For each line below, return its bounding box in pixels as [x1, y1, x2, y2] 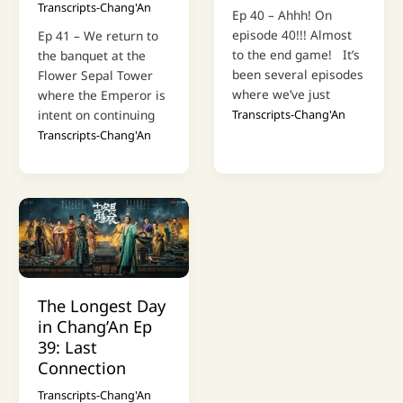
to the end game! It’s [232, 46, 361, 64]
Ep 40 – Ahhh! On [232, 6, 333, 24]
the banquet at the [37, 47, 146, 65]
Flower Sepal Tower [37, 67, 153, 85]
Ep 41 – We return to [37, 27, 158, 45]
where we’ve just [232, 85, 331, 103]
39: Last [37, 336, 97, 359]
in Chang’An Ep [37, 316, 152, 338]
